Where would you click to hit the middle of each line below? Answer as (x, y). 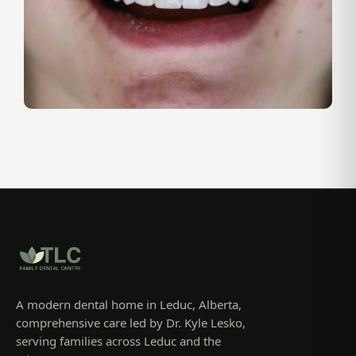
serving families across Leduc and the (118, 341)
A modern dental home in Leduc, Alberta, (129, 304)
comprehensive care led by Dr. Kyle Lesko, (131, 322)
